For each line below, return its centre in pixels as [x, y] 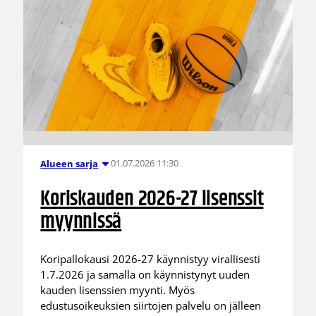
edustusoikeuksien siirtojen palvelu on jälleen [151, 306]
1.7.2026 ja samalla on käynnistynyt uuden [145, 275]
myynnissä [81, 221]
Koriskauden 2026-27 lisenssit [152, 199]
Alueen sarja [69, 163]
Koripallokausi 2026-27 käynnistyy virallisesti [151, 259]
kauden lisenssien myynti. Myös [118, 290]
